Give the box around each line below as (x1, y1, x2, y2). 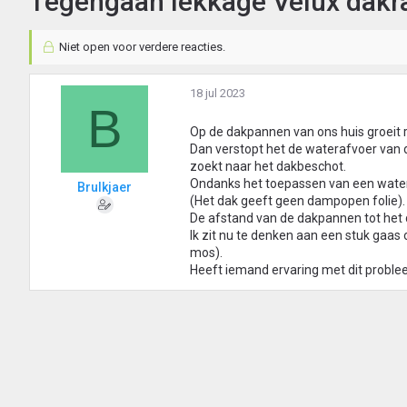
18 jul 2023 (190, 86, 245, 101)
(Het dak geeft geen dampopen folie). (190, 194, 405, 209)
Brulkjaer (77, 180, 132, 195)
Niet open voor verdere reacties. (55, 40, 225, 55)
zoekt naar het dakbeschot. (190, 159, 346, 174)
